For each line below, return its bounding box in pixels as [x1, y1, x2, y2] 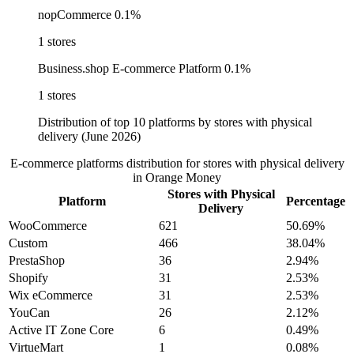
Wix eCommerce [9, 288, 92, 303]
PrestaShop [9, 254, 65, 268]
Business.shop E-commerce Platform [38, 62, 221, 76]
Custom [9, 236, 47, 250]
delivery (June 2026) [38, 130, 141, 144]
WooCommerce [9, 219, 87, 233]
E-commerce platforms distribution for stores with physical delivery [9, 156, 345, 171]
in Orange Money [133, 171, 221, 185]
